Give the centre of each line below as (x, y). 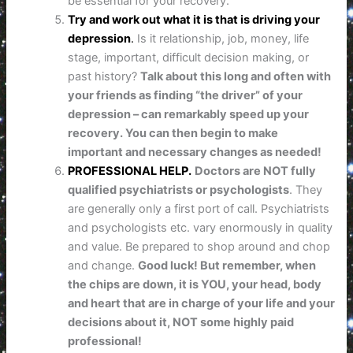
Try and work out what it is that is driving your (194, 19)
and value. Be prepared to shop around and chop (199, 246)
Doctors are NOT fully (256, 171)
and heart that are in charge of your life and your (202, 303)
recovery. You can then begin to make (173, 133)
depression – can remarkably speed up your (189, 114)
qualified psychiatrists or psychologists (179, 190)
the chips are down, (124, 284)
